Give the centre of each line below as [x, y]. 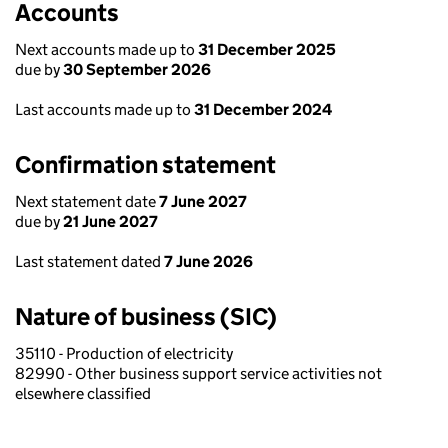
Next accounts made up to [106, 49]
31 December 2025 [267, 49]
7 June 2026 [208, 261]
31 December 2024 [263, 109]
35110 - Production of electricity [124, 353]
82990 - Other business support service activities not [198, 373]
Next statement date [87, 201]
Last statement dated [89, 261]
